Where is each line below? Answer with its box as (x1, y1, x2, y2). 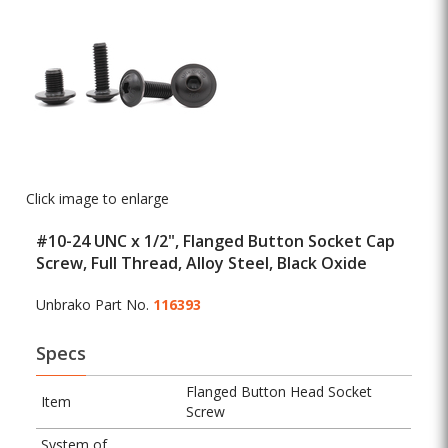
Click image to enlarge (26, 189, 170, 209)
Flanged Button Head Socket (186, 382, 373, 402)
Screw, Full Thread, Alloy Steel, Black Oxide (36, 252, 368, 275)
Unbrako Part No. (36, 295, 154, 315)
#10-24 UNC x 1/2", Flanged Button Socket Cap (36, 230, 396, 253)
